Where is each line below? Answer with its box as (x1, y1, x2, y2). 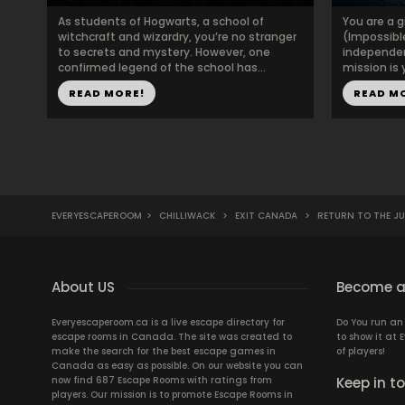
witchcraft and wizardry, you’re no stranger (58, 29, 297, 44)
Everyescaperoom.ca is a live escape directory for (52, 316, 285, 329)
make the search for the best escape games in (52, 344, 276, 358)
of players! (336, 344, 385, 358)
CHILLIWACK (159, 209, 215, 222)
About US (52, 278, 115, 297)
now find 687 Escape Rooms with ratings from (52, 373, 272, 387)
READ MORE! (69, 86, 145, 100)
